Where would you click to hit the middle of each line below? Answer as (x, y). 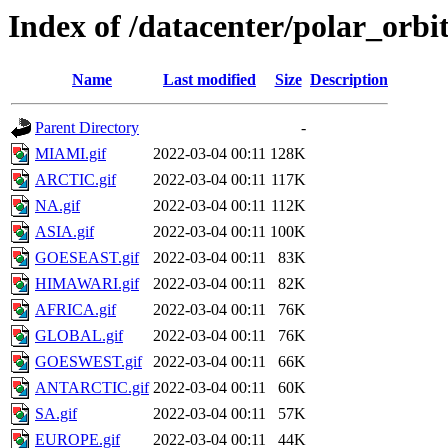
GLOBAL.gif (79, 336)
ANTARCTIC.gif (92, 388)
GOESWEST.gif (88, 362)
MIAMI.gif (70, 154)
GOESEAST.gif (87, 258)
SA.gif (56, 414)
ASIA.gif (64, 232)
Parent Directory (87, 128)
